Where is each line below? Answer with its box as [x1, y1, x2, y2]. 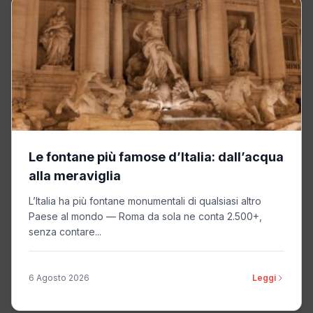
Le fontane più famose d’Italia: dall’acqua [29, 150, 284, 164]
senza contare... [29, 226, 101, 238]
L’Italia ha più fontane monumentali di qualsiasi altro [29, 195, 261, 207]
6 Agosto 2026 [29, 272, 89, 283]
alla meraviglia [29, 168, 121, 183]
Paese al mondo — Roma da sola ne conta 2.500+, [29, 210, 262, 222]
